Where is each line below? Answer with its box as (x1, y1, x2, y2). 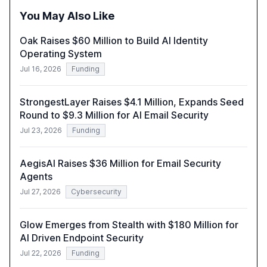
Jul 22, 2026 (20, 249, 61, 258)
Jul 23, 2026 (20, 126, 62, 135)
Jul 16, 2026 (20, 64, 61, 74)
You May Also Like (20, 10, 114, 23)
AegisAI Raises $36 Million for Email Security (20, 157, 221, 170)
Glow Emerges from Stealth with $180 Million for (20, 219, 238, 231)
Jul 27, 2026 (20, 187, 61, 197)
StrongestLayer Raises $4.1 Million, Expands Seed (20, 96, 244, 108)
